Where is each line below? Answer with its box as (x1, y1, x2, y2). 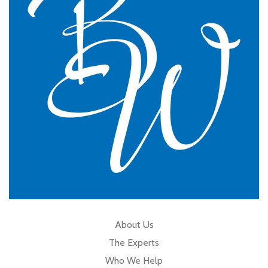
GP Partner (103, 13, 165, 29)
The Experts (109, 237, 159, 248)
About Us (114, 219, 154, 230)
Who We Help (105, 255, 163, 266)
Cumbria (118, 44, 150, 55)
